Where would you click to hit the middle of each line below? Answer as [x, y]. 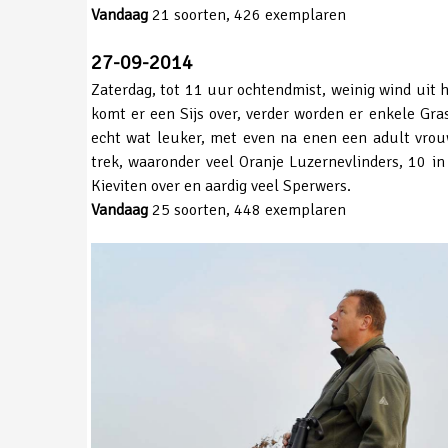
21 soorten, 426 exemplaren [247, 15]
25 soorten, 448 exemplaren [247, 209]
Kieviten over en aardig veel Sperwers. [221, 185]
